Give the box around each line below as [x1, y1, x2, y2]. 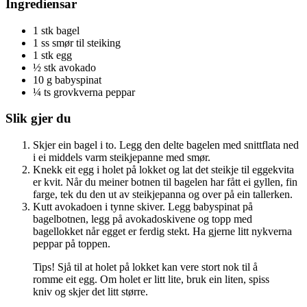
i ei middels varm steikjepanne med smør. [33, 151, 210, 164]
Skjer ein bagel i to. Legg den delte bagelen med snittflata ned [33, 139, 299, 151]
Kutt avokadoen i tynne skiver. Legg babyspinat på [33, 201, 253, 213]
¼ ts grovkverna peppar [33, 86, 135, 98]
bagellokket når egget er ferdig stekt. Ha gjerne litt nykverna [33, 225, 292, 238]
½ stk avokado [33, 61, 96, 73]
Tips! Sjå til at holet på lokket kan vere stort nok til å [33, 261, 258, 273]
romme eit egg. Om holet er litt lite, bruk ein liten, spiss [33, 273, 269, 286]
